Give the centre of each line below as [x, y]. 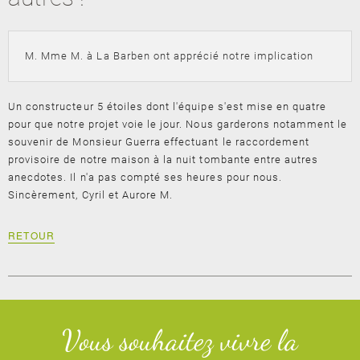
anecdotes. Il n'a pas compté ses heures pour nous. [145, 177]
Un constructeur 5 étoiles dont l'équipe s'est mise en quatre [168, 106]
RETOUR [32, 235]
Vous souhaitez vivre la [180, 340]
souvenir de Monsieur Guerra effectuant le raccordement [159, 142]
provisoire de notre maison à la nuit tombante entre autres [164, 160]
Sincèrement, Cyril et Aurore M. [91, 195]
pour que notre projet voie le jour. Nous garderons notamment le [178, 124]
